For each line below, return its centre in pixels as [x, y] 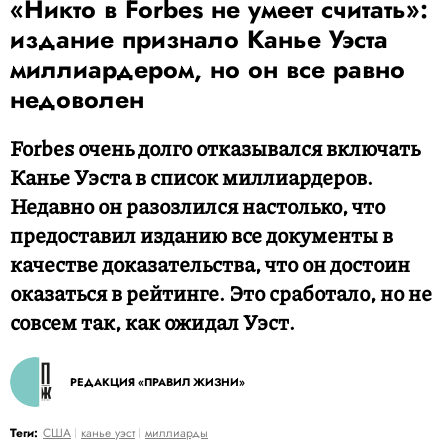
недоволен [77, 99]
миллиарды [176, 433]
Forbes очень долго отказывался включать [215, 148]
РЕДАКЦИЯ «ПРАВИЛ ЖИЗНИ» [157, 382]
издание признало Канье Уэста [199, 39]
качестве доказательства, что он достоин [210, 264]
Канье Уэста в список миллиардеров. [191, 177]
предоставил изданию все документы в [201, 235]
